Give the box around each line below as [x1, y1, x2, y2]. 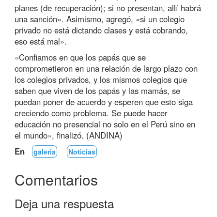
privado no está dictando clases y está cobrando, [15, 24, 188, 36]
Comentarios [15, 169, 98, 190]
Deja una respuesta [15, 194, 114, 212]
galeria [33, 146, 56, 156]
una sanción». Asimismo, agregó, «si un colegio [15, 13, 185, 25]
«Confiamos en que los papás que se [15, 51, 146, 63]
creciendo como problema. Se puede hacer [15, 107, 168, 119]
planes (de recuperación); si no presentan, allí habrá [15, 1, 201, 14]
